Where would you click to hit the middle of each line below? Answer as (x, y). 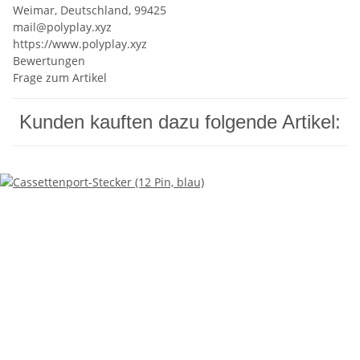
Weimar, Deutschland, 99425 (90, 10)
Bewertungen (49, 61)
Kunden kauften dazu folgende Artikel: (180, 122)
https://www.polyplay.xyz (80, 44)
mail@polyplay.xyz (62, 27)
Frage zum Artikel (60, 78)
